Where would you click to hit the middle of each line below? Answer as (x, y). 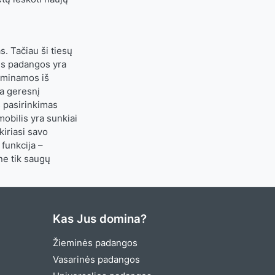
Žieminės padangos (95, 243)
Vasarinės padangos (96, 259)
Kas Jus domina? (100, 219)
